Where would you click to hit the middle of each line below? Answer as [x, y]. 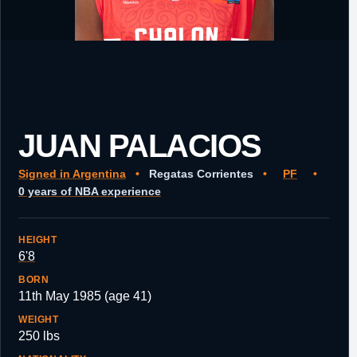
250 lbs [39, 336]
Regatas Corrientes [201, 174]
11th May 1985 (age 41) [85, 296]
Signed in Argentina [72, 174]
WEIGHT [39, 320]
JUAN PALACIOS [140, 146]
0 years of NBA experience [90, 191]
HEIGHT [38, 240]
